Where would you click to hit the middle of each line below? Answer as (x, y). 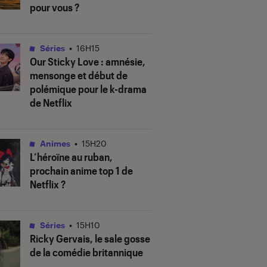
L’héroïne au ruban (70, 157)
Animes (54, 144)
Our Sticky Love (64, 62)
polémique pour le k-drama (88, 89)
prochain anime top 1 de (81, 171)
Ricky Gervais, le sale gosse (90, 239)
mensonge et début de (79, 75)
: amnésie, (122, 62)
